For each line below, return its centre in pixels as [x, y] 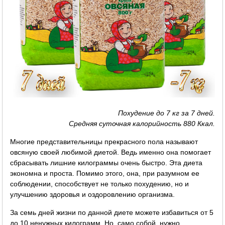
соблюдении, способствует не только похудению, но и [100, 184]
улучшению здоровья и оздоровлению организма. [93, 194]
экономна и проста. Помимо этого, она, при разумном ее [105, 173]
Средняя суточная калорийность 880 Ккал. [142, 123]
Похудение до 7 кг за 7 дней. [166, 113]
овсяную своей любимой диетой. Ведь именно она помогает [111, 152]
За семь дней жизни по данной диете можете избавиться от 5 [112, 212]
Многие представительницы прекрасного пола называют [104, 141]
